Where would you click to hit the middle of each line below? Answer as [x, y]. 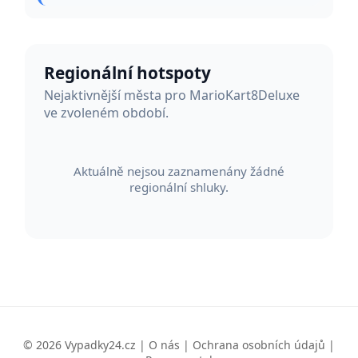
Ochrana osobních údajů [259, 344]
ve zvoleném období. [106, 113]
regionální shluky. [179, 187]
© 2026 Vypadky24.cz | [86, 344]
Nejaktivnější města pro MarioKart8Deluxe [172, 95]
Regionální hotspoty [127, 72]
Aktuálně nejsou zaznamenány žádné [179, 171]
